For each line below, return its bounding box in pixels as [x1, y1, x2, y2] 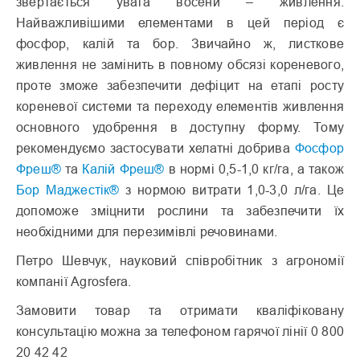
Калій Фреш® [82, 162, 165, 177]
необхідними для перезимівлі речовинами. [16, 224, 278, 239]
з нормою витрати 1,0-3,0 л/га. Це [119, 182, 344, 198]
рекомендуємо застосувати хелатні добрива [16, 141, 295, 156]
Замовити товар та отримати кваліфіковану [16, 303, 344, 318]
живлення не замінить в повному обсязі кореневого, [16, 57, 344, 72]
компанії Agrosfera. [16, 274, 132, 289]
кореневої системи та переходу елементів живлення [16, 99, 344, 114]
